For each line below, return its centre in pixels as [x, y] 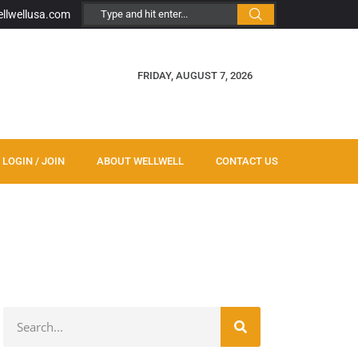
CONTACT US [247, 161]
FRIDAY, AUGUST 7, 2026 [195, 76]
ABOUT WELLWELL [140, 161]
